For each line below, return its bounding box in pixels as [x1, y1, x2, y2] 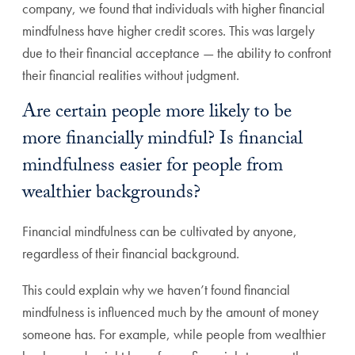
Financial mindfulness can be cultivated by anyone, [22, 222, 297, 241]
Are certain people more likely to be [22, 97, 292, 131]
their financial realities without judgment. [22, 66, 242, 85]
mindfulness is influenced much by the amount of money [22, 303, 319, 322]
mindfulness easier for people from [22, 151, 283, 185]
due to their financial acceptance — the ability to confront [22, 44, 331, 63]
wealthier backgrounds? [22, 178, 200, 212]
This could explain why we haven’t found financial [22, 281, 290, 300]
